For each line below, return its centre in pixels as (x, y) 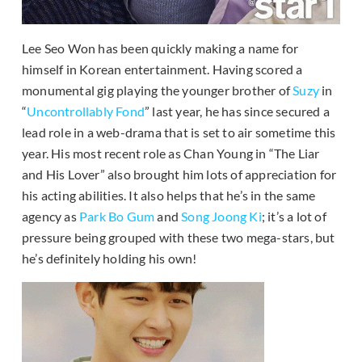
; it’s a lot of (294, 216)
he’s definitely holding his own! (109, 258)
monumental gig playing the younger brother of (158, 90)
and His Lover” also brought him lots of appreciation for (179, 174)
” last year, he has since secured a (238, 111)
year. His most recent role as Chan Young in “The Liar (171, 153)
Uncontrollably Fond (86, 111)
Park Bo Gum (117, 216)
